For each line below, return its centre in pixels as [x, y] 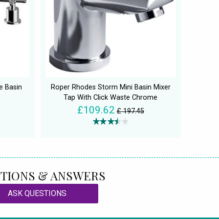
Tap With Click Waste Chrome [110, 98]
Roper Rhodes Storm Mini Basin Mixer [110, 88]
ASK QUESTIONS [37, 194]
